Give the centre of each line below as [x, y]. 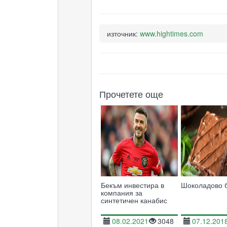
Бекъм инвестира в [132, 185]
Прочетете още [131, 94]
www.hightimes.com [171, 33]
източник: [123, 33]
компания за [121, 193]
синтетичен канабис [134, 200]
